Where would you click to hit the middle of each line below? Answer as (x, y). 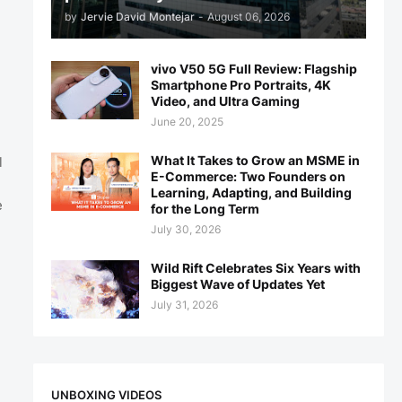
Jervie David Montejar (137, 17)
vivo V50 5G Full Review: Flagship (253, 69)
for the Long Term (205, 209)
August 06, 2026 (248, 17)
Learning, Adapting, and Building (251, 192)
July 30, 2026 (185, 229)
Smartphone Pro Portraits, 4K (240, 85)
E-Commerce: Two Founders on (248, 176)
